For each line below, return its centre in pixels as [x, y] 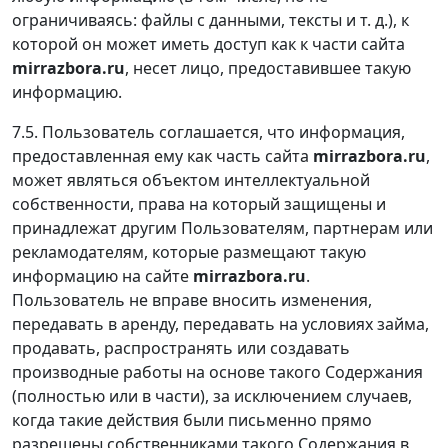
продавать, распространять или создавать [181, 347]
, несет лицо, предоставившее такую [268, 67]
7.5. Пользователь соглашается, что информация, [208, 131]
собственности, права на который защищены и [199, 203]
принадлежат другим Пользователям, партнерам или [222, 227]
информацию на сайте [102, 275]
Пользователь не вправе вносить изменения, [192, 299]
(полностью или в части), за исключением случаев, [212, 395]
